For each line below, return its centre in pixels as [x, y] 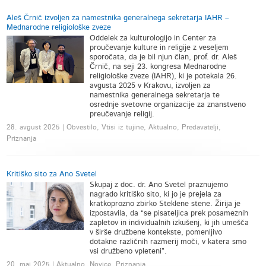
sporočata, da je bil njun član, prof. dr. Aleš [164, 57]
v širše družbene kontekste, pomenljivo [156, 232]
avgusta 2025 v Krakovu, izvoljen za [151, 86]
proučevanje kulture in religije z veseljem [159, 48]
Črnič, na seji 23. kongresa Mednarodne [158, 67]
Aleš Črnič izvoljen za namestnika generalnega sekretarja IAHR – [118, 18]
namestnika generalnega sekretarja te [155, 95]
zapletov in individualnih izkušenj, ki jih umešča [170, 223]
